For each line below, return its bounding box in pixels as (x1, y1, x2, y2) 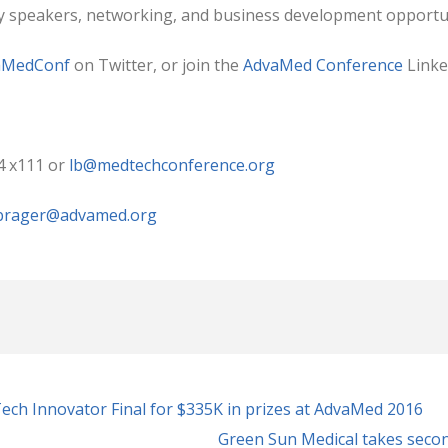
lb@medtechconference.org (69, 153, 275, 176)
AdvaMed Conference (243, 53, 407, 76)
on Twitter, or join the (70, 53, 243, 76)
